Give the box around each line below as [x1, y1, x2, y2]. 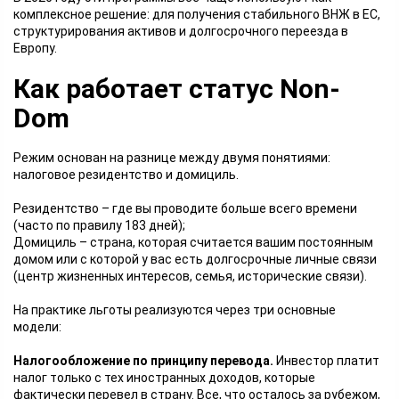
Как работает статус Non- [13, 73, 340, 104]
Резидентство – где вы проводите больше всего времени [13, 201, 357, 216]
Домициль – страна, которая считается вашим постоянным [13, 235, 373, 249]
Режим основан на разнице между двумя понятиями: [13, 151, 330, 165]
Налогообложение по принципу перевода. [13, 354, 273, 368]
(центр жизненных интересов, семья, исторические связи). [13, 269, 367, 283]
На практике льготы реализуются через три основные [13, 303, 336, 317]
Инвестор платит [273, 354, 379, 368]
